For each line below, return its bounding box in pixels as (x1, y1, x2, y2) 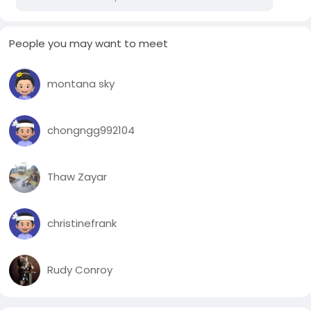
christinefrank (47, 216, 117, 231)
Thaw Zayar (47, 169, 108, 185)
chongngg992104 (47, 123, 135, 138)
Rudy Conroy (47, 262, 113, 278)
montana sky (47, 76, 115, 92)
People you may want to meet (9, 35, 169, 51)
